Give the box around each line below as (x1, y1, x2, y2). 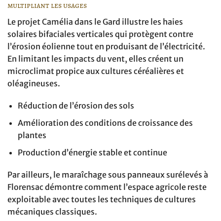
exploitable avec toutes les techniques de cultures (7, 194, 196, 205)
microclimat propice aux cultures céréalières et (7, 66, 184, 76)
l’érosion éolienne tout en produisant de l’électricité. (7, 41, 205, 51)
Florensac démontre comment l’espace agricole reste (7, 182, 207, 192)
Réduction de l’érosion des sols (17, 101, 134, 111)
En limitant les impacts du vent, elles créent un (7, 53, 184, 64)
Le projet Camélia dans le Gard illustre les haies (7, 16, 183, 27)
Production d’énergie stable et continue (17, 147, 167, 157)
